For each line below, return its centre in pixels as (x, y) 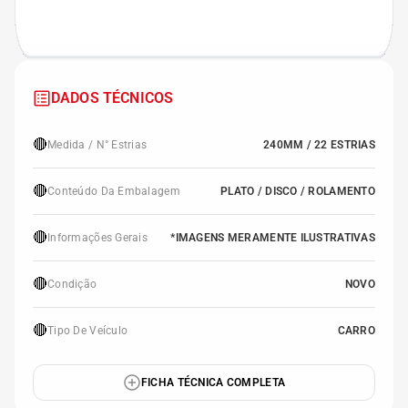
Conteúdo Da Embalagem (114, 191)
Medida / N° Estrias (97, 145)
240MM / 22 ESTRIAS (319, 145)
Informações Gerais (98, 238)
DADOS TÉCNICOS (112, 98)
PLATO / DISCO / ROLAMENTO (298, 191)
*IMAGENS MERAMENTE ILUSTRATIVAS (273, 238)
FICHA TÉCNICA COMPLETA (213, 382)
